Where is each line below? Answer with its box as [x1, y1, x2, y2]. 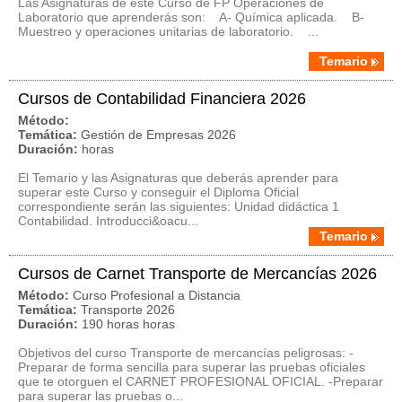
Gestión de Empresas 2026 [81, 127, 236, 142]
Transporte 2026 [81, 302, 175, 317]
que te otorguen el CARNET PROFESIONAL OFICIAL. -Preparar [18, 374, 383, 389]
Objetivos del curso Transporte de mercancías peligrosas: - [18, 345, 354, 360]
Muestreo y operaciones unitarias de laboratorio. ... [18, 24, 319, 39]
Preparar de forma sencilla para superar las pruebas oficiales [18, 360, 365, 374]
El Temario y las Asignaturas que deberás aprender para [18, 170, 338, 185]
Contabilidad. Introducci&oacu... [18, 214, 198, 228]
